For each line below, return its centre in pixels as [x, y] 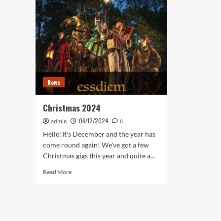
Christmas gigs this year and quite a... [99, 156]
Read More [57, 172]
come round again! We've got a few [96, 145]
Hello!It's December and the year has [99, 134]
